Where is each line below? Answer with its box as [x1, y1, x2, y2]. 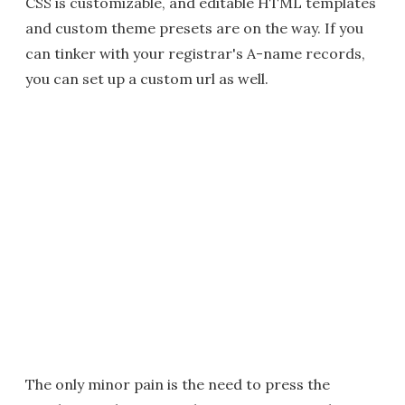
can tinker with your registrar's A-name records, [25, 44, 365, 62]
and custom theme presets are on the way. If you [25, 19, 363, 37]
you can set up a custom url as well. [25, 70, 268, 88]
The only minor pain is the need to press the [25, 375, 330, 393]
